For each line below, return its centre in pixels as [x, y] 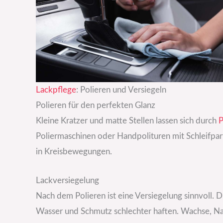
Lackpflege [56, 90]
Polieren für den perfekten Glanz [96, 105]
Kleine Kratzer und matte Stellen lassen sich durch [127, 120]
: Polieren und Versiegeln [121, 90]
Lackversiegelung [67, 180]
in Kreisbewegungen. [74, 151]
